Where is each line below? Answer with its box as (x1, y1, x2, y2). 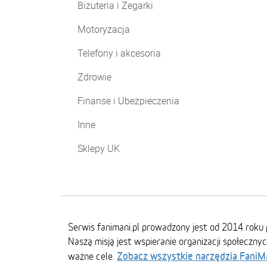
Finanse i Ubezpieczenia (77, 94, 179, 107)
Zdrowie (77, 70, 111, 83)
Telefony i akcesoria (77, 46, 161, 60)
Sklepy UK (77, 142, 120, 155)
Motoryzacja (77, 23, 130, 36)
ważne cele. (68, 250, 117, 262)
